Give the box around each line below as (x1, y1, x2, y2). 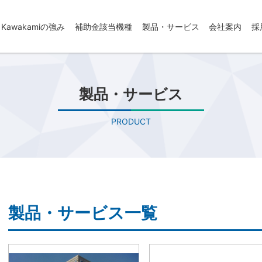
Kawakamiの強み (1, 22, 65, 32)
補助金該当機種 (75, 22, 133, 32)
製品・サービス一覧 (8, 203, 157, 223)
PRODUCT (111, 116, 151, 126)
